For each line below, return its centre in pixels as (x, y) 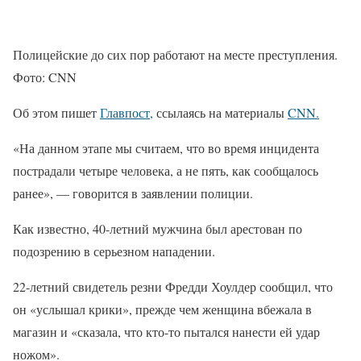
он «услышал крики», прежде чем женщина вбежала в (162, 309)
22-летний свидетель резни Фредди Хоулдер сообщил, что (173, 286)
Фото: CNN (45, 77)
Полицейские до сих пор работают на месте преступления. (175, 54)
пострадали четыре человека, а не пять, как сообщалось (166, 170)
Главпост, (127, 112)
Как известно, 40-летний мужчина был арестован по (158, 228)
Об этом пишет (56, 112)
